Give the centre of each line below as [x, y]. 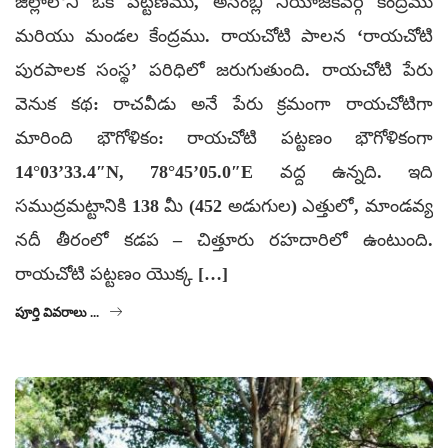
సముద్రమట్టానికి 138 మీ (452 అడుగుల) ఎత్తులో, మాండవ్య [224, 205]
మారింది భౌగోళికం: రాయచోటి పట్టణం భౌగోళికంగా [224, 137]
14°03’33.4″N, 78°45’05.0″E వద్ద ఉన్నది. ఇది [224, 171]
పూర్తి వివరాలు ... [57, 312]
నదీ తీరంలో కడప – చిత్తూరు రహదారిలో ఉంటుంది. [224, 239]
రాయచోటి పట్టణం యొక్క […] [121, 273]
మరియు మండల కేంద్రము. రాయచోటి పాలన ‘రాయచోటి [224, 35]
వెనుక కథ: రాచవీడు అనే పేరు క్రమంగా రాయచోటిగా [224, 103]
